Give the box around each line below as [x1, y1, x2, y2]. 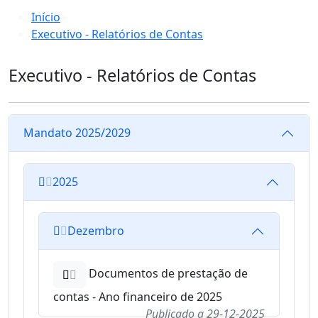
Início [31, 9, 60, 25]
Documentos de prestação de [86, 265, 248, 282]
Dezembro [67, 223, 124, 239]
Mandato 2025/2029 [23, 125, 131, 141]
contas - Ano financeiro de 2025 [53, 288, 222, 305]
